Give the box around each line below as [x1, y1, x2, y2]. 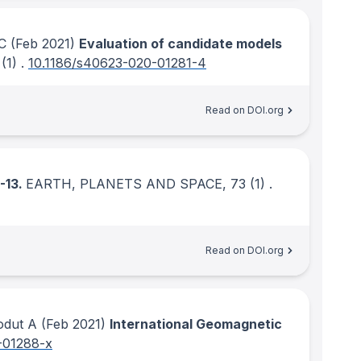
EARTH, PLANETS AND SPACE [26, 176, 222, 192]
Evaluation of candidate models [79, 35, 282, 52]
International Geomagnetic [110, 316, 282, 332]
